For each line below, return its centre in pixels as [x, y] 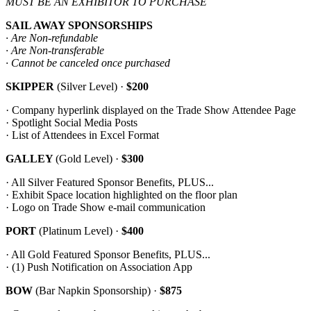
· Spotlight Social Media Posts [72, 123]
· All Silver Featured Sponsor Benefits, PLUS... [110, 183]
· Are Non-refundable [52, 38]
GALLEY [31, 159]
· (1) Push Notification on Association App [99, 267]
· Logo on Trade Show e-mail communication [106, 208]
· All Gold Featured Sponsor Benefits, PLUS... [108, 255]
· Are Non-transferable [55, 51]
